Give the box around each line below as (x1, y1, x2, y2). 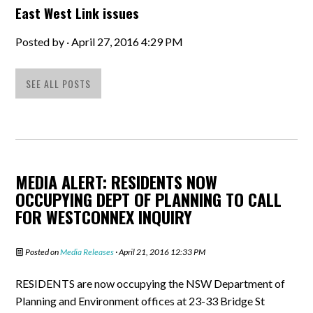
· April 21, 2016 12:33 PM (114, 247, 206, 257)
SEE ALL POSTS (26, 76, 92, 91)
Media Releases (60, 247, 115, 257)
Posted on (24, 247, 61, 257)
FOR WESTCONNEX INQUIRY (15, 204, 193, 229)
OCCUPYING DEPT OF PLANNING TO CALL (15, 187, 282, 212)
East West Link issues (15, 3, 140, 22)
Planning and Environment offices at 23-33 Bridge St (15, 294, 265, 307)
